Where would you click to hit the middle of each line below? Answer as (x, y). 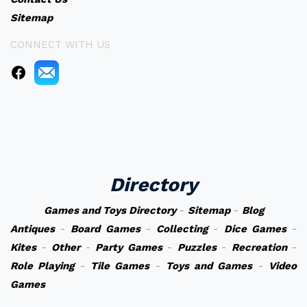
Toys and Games (209, 266)
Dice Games (255, 229)
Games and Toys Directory (110, 210)
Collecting (182, 229)
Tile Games (120, 266)
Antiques (33, 229)
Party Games (129, 247)
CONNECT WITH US (60, 45)
